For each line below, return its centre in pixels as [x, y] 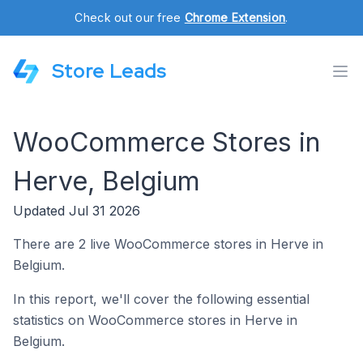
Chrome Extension [235, 17]
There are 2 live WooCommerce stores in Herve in [168, 244]
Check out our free [130, 17]
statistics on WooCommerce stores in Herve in [155, 320]
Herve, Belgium [107, 181]
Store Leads [109, 71]
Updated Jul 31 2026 [77, 211]
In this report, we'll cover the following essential [161, 299]
